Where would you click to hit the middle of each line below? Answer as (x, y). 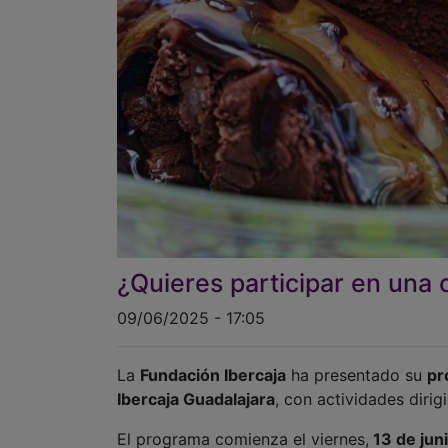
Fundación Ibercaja (213, 375)
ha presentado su (356, 375)
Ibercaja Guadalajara (196, 399)
